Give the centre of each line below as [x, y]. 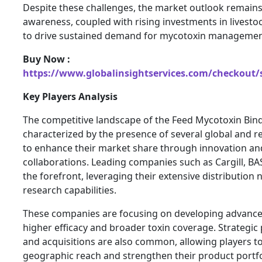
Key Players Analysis [70, 96]
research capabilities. [70, 190]
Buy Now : [46, 59]
